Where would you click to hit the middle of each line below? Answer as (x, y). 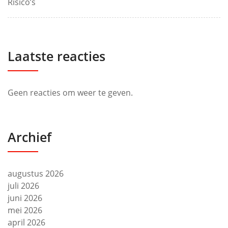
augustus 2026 (36, 174)
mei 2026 (25, 210)
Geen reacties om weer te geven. (70, 93)
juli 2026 (23, 186)
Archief (30, 137)
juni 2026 (25, 198)
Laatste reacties (56, 56)
